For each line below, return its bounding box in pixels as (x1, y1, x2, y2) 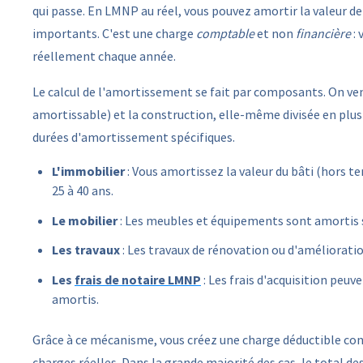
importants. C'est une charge (32, 24, 196, 41)
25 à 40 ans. (52, 181, 113, 199)
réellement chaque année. (32, 47, 176, 64)
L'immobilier (52, 162, 125, 179)
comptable (196, 24, 254, 41)
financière (296, 24, 351, 41)
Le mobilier (52, 211, 117, 228)
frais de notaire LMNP (75, 271, 201, 288)
